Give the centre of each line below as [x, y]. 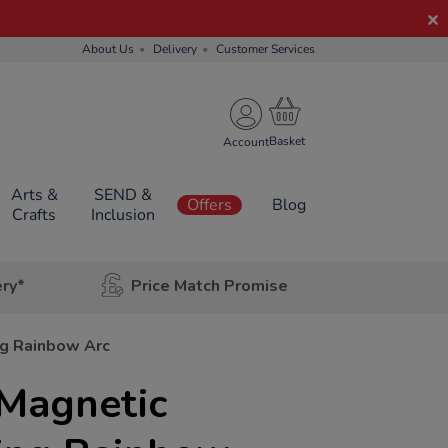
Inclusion [122, 215]
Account [246, 141]
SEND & [122, 195]
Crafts [34, 215]
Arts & [34, 195]
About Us [108, 49]
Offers [209, 205]
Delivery [175, 49]
